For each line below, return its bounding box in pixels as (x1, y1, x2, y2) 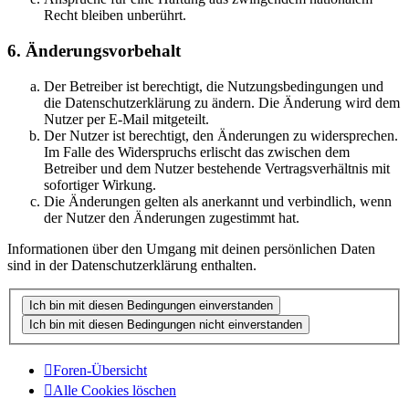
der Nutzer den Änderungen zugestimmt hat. (44, 209, 299, 225)
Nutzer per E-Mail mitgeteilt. (44, 110, 209, 127)
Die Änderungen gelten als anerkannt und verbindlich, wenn (44, 193, 392, 209)
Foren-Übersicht (53, 362, 147, 378)
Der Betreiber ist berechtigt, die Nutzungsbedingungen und (44, 78, 383, 94)
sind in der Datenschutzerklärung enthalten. (7, 257, 257, 273)
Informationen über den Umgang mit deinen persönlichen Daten (7, 240, 375, 257)
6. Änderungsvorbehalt (7, 41, 181, 61)
